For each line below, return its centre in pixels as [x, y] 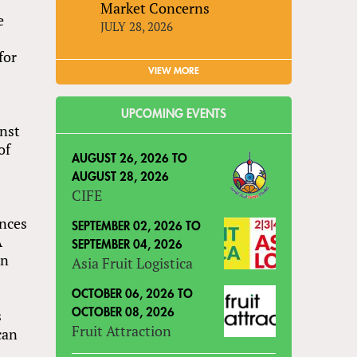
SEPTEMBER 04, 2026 [127, 245]
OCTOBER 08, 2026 [124, 312]
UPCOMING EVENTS [174, 114]
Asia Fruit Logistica [133, 263]
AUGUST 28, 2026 [121, 177]
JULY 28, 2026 [137, 26]
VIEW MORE [174, 71]
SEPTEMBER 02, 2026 [127, 226]
